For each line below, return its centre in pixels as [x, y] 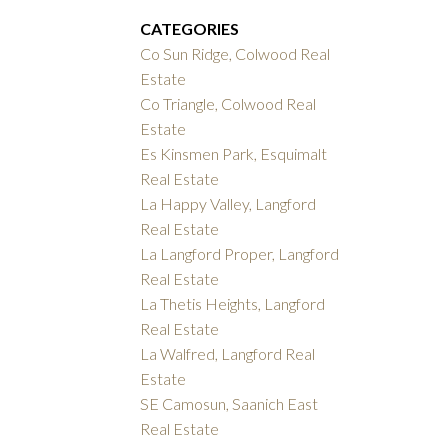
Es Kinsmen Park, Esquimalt [234, 154]
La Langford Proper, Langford [240, 254]
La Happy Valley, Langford [228, 204]
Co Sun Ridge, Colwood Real [235, 54]
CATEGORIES [190, 29]
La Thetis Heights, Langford [233, 304]
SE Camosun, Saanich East [229, 404]
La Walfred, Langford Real [228, 354]
